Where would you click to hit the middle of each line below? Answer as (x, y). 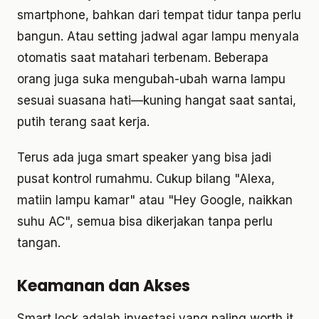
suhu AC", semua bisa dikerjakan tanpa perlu (145, 222)
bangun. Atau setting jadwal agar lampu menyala (158, 37)
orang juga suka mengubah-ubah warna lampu (151, 79)
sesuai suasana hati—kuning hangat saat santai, (157, 101)
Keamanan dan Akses (104, 286)
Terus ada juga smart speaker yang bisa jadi (144, 158)
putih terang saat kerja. (83, 122)
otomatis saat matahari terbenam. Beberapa (143, 58)
